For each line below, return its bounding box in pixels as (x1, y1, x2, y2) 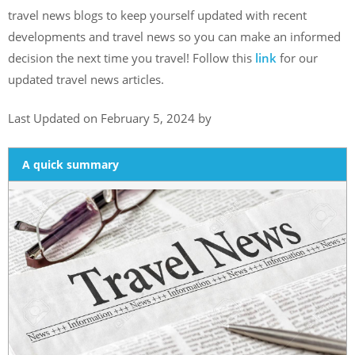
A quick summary (22, 156, 120, 172)
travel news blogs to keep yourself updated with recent (8, 6, 307, 23)
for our (280, 49, 318, 66)
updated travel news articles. (8, 71, 167, 87)
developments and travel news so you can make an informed (8, 28, 341, 44)
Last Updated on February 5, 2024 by (8, 110, 212, 127)
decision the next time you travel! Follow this (8, 49, 255, 66)
